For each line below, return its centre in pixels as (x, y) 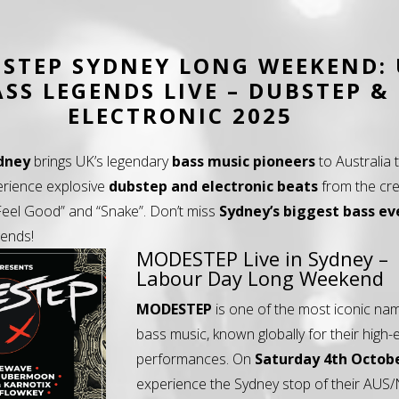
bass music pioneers (244, 161)
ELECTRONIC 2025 (180, 116)
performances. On (196, 358)
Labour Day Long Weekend (261, 277)
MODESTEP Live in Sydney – (263, 258)
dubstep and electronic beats (214, 186)
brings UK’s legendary (102, 161)
